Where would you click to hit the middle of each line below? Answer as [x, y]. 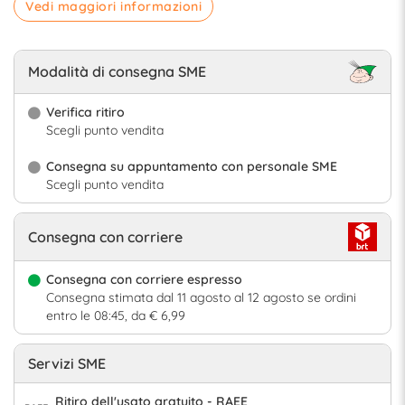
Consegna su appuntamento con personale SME [192, 166]
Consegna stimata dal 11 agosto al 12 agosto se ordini [201, 297]
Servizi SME [67, 363]
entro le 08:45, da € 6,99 [116, 315]
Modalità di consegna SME [117, 72]
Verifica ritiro [85, 112]
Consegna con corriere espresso [144, 279]
